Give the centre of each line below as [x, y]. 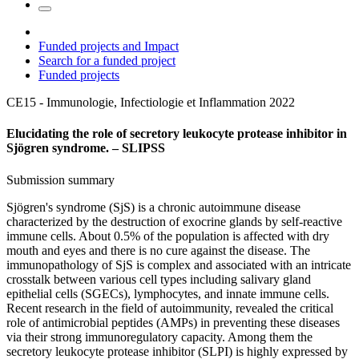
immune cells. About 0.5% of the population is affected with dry [168, 236]
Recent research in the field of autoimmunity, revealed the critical [170, 308]
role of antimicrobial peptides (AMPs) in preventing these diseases [173, 322]
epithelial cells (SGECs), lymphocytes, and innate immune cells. [168, 293]
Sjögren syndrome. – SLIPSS [86, 148]
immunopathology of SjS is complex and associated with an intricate [179, 264]
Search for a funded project [107, 61]
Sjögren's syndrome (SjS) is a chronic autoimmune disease [153, 207]
